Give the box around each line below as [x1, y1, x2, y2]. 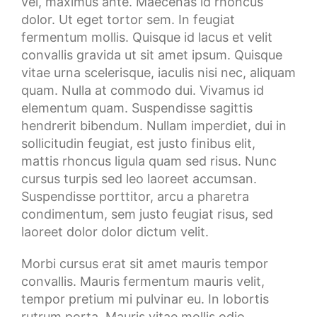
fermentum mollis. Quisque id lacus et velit [21, 30, 272, 45]
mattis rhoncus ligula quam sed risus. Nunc [21, 154, 277, 168]
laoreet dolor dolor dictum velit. [21, 224, 209, 239]
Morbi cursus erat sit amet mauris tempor [21, 256, 268, 271]
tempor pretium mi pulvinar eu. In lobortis [21, 292, 269, 306]
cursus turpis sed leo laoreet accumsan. [21, 171, 257, 186]
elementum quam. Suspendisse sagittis [21, 100, 253, 115]
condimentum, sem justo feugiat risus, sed [21, 207, 273, 221]
